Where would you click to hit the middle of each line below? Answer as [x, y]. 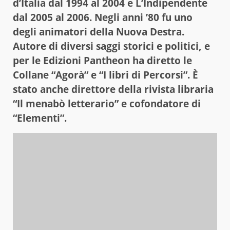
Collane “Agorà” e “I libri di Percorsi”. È [106, 75]
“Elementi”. [40, 118]
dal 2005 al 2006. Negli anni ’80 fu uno [103, 18]
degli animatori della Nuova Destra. [99, 32]
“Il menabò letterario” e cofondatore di [107, 104]
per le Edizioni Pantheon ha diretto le [102, 61]
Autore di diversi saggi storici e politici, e [111, 46]
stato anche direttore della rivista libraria [113, 90]
